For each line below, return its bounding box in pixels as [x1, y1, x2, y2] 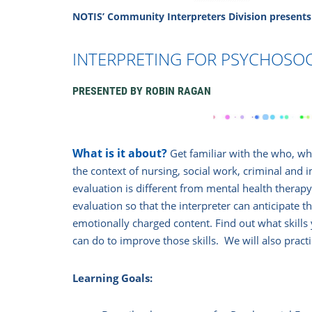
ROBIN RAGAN [146, 84, 212, 97]
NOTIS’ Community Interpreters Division [72, 10, 267, 23]
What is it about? [72, 146, 171, 161]
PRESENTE [72, 84, 122, 97]
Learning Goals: [72, 271, 153, 285]
